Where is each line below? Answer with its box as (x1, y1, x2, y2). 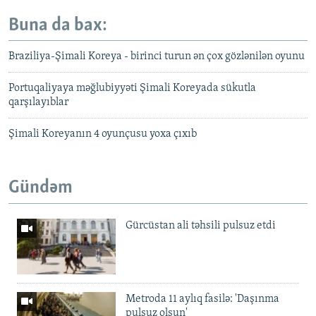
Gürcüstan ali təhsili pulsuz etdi (126, 219, 276, 231)
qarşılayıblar (8, 97, 68, 109)
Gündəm (8, 178, 73, 198)
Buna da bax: (8, 16, 107, 35)
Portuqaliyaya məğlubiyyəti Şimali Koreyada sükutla (8, 83, 256, 95)
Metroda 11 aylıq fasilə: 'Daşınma (126, 293, 279, 305)
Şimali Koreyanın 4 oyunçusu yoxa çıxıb (8, 128, 197, 140)
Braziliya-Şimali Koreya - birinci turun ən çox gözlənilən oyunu (8, 51, 305, 63)
